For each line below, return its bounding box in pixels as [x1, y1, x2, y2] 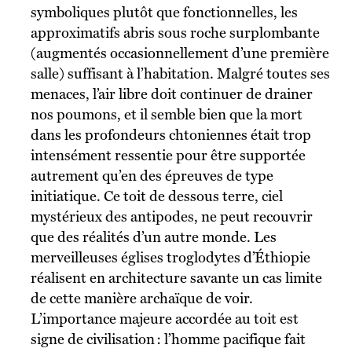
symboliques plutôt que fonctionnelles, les [30, 3, 298, 20]
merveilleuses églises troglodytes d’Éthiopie [30, 248, 310, 266]
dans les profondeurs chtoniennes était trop [30, 126, 311, 143]
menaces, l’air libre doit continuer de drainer [30, 85, 313, 102]
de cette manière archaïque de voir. [30, 289, 253, 306]
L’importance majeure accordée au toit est [30, 310, 299, 327]
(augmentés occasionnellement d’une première [30, 44, 329, 61]
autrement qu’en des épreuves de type [30, 167, 273, 184]
